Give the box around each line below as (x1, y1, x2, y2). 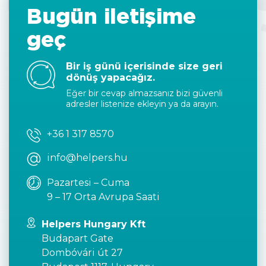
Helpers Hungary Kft (41, 218, 145, 230)
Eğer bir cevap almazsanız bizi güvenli (66, 88, 223, 99)
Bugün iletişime (27, 3, 196, 29)
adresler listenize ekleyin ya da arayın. (66, 99, 218, 109)
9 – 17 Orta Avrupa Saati (47, 191, 160, 202)
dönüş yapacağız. (66, 72, 155, 83)
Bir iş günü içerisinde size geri (66, 61, 223, 72)
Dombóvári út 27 (41, 247, 123, 258)
